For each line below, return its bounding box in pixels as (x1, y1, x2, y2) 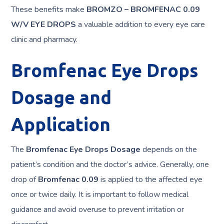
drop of (11, 174, 38, 185)
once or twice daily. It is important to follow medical (11, 189, 189, 200)
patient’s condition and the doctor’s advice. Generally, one (11, 159, 209, 170)
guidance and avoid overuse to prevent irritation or (11, 204, 184, 215)
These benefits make (11, 4, 87, 15)
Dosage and (11, 87, 112, 107)
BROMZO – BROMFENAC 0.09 (86, 4, 200, 15)
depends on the (140, 144, 197, 155)
